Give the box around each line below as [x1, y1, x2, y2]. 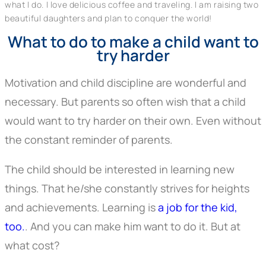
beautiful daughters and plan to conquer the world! [5, 12, 213, 24]
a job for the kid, [158, 200, 237, 215]
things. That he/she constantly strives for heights [5, 181, 249, 196]
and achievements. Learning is [5, 200, 158, 215]
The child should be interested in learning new [5, 162, 235, 177]
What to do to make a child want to [7, 31, 259, 53]
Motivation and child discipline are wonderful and [5, 75, 246, 90]
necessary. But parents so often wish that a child [5, 94, 246, 109]
